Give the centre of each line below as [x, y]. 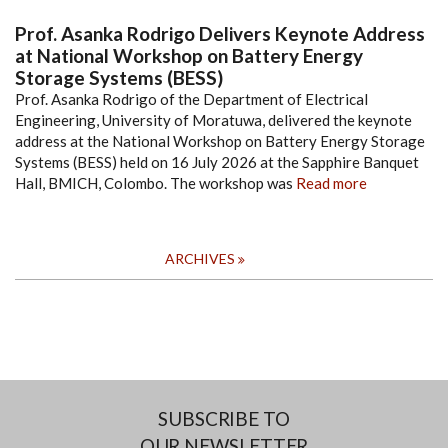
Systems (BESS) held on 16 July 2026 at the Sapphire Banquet [217, 162]
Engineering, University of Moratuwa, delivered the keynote [213, 120]
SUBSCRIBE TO [224, 419]
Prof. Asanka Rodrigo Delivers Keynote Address [220, 34]
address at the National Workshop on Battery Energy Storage [220, 141]
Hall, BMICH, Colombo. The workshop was [154, 183]
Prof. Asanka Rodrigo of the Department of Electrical [191, 99]
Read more [331, 183]
